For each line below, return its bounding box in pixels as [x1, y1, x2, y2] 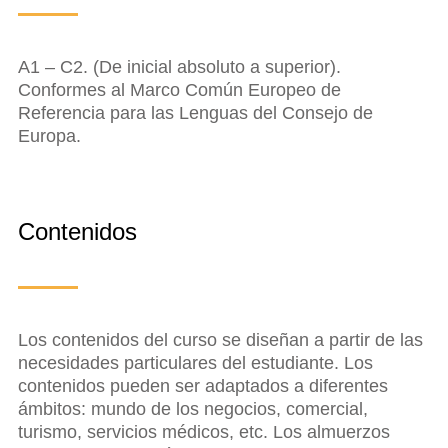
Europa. [18, 125, 81, 146]
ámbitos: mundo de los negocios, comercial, [18, 398, 368, 419]
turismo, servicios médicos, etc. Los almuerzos [18, 421, 390, 442]
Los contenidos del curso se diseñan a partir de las [18, 329, 423, 350]
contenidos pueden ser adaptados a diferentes [18, 375, 388, 396]
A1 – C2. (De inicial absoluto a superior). [18, 56, 341, 77]
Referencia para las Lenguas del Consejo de [18, 102, 373, 123]
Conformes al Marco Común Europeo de [18, 79, 341, 100]
